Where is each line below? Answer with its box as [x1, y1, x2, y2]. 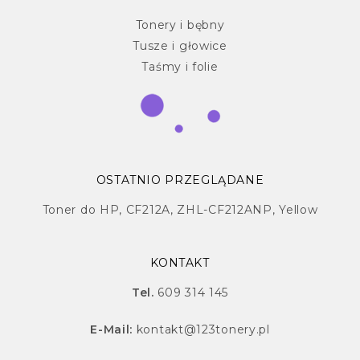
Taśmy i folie [141, 59, 219, 75]
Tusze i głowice [133, 39, 227, 54]
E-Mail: [90, 322, 137, 337]
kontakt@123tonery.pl [136, 322, 270, 337]
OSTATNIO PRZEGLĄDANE [96, 173, 264, 188]
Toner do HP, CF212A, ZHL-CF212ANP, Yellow [42, 202, 318, 218]
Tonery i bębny [135, 18, 225, 33]
